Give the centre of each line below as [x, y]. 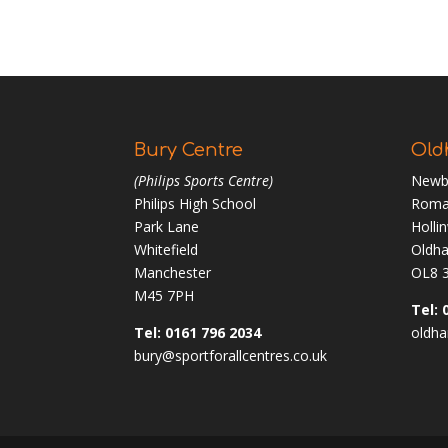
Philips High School [195, 203]
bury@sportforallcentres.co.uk [231, 355]
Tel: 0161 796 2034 [198, 332]
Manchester [173, 272]
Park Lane [167, 226]
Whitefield [166, 249]
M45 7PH [164, 295]
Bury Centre [189, 149]
